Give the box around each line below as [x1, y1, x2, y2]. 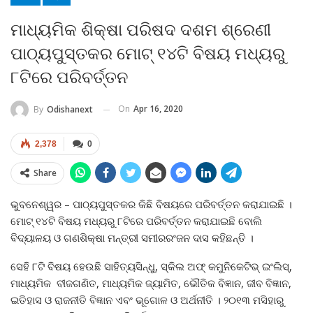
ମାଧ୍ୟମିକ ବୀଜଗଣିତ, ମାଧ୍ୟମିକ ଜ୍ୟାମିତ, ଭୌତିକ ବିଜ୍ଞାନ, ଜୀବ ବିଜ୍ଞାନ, [10, 276, 291, 290]
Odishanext [47, 103, 93, 115]
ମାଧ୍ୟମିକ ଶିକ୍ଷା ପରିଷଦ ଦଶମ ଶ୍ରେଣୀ [10, 20, 271, 41]
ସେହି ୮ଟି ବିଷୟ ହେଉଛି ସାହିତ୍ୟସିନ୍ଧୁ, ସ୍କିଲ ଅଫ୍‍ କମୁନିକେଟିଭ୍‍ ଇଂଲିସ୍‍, [10, 259, 292, 273]
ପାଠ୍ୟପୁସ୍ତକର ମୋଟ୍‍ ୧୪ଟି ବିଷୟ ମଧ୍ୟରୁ [10, 44, 285, 64]
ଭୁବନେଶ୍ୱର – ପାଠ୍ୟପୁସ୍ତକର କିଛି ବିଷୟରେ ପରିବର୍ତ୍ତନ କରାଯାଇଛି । [10, 197, 292, 211]
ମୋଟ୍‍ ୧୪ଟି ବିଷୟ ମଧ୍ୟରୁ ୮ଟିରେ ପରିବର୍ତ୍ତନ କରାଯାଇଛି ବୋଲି [10, 214, 262, 228]
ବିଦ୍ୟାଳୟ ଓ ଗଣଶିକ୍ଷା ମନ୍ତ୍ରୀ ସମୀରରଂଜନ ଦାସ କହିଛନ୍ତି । [10, 231, 254, 245]
